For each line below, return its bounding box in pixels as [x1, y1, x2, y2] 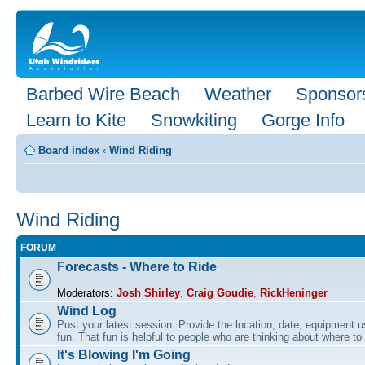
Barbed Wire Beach [26, 84, 180, 104]
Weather [204, 84, 271, 104]
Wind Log [57, 303, 117, 318]
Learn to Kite [26, 110, 126, 130]
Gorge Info [262, 110, 345, 130]
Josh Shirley [117, 286, 180, 299]
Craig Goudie [187, 286, 253, 299]
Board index [38, 144, 99, 156]
